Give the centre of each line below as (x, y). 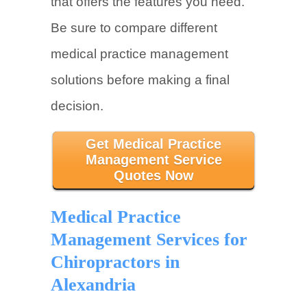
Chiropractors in (115, 262)
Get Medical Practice (153, 144)
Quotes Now (153, 175)
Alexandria (93, 285)
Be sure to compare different (134, 28)
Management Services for (149, 240)
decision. (77, 106)
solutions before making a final (140, 80)
